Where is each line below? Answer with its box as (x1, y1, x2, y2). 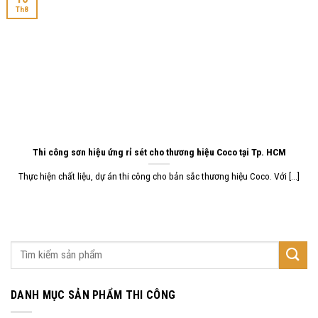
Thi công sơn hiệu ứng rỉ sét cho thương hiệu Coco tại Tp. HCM (32, 146, 286, 158)
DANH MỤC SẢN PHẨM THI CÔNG (11, 287, 176, 302)
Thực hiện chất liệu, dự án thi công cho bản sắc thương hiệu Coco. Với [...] (18, 170, 300, 182)
